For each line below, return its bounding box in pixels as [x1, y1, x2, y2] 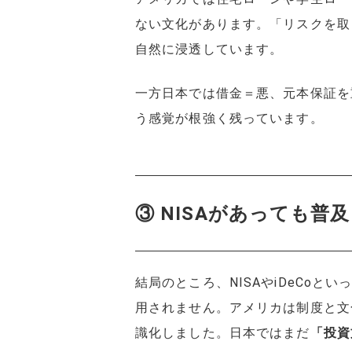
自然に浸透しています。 [135, 42, 284, 57]
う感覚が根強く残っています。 [135, 111, 324, 126]
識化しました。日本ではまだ [135, 324, 310, 340]
